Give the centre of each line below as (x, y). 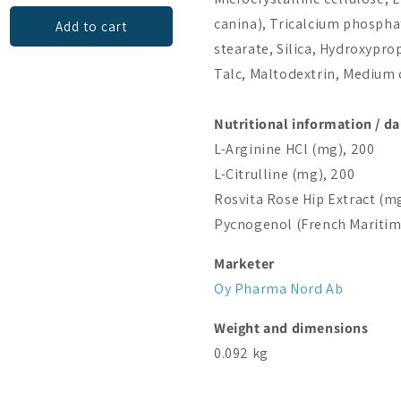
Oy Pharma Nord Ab (279, 288)
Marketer (244, 263)
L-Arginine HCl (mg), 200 (294, 149)
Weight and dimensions (291, 328)
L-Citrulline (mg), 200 (285, 174)
